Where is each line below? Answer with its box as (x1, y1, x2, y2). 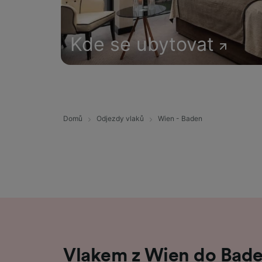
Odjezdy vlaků (96, 114, 144, 123)
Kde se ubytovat (70, 33, 214, 56)
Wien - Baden (158, 114, 202, 123)
